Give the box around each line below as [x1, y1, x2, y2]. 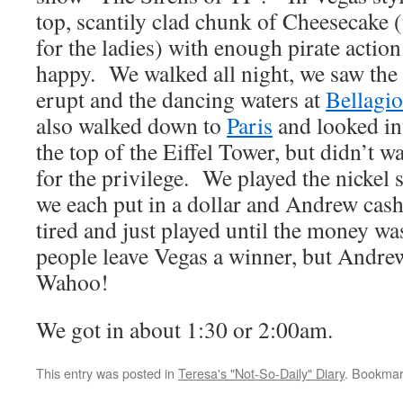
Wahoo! [36, 266, 109, 297]
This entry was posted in [36, 363, 178, 382]
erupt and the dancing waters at [36, 84, 326, 114]
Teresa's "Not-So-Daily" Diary [178, 363, 345, 382]
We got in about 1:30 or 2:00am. [36, 314, 333, 345]
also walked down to [36, 110, 227, 140]
